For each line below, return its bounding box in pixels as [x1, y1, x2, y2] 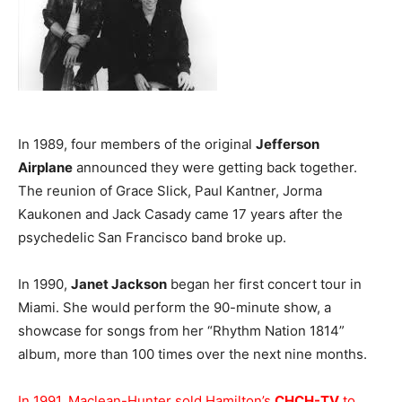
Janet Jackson [71, 275, 167, 293]
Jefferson [256, 135, 319, 153]
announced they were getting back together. [73, 159, 357, 177]
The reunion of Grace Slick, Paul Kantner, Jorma [18, 182, 322, 200]
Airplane [18, 159, 73, 177]
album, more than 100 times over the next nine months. [18, 345, 367, 363]
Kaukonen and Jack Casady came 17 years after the [18, 205, 343, 223]
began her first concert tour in [167, 275, 362, 293]
